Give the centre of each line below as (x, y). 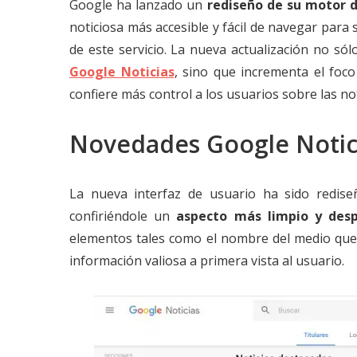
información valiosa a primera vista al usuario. (207, 261)
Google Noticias (122, 72)
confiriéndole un (123, 216)
